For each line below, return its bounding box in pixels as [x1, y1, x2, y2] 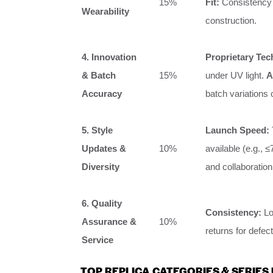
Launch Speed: [205, 125, 269, 136]
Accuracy [82, 88, 122, 99]
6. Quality [82, 198, 122, 209]
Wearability [82, 6, 129, 17]
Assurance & [82, 216, 136, 227]
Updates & [82, 143, 126, 154]
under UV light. [205, 70, 266, 81]
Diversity [82, 161, 119, 172]
